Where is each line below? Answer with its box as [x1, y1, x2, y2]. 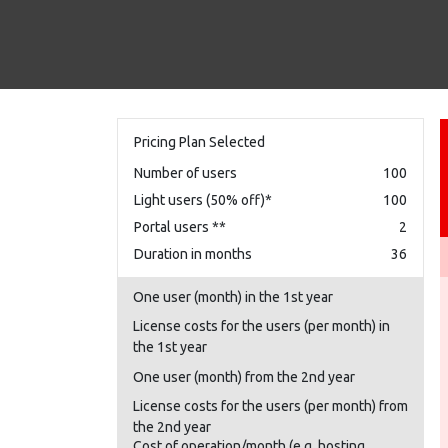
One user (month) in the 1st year [133, 288, 333, 305]
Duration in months [134, 245, 252, 262]
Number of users [134, 164, 237, 181]
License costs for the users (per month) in [133, 318, 390, 334]
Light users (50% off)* [134, 191, 272, 208]
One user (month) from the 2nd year [133, 368, 355, 385]
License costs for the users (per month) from [133, 398, 408, 414]
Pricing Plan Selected [134, 133, 265, 150]
